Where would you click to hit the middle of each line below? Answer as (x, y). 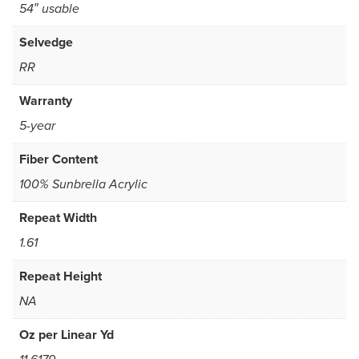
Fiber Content (58, 159)
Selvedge (46, 42)
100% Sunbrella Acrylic (83, 185)
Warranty (46, 101)
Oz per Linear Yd (67, 335)
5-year (37, 127)
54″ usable (49, 10)
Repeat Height (61, 276)
